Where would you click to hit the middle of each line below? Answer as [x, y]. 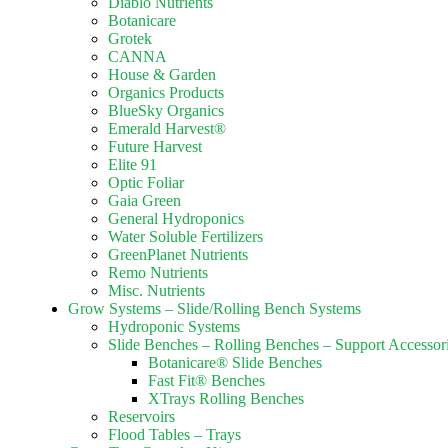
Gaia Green [144, 200]
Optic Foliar [146, 182]
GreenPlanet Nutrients [178, 254]
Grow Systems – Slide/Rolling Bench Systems [214, 308]
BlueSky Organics [166, 110]
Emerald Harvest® [167, 128]
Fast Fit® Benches [206, 380]
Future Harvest [155, 146]
